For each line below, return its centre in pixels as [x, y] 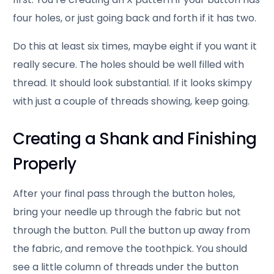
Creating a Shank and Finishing [135, 139]
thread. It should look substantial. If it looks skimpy [133, 83]
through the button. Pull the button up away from [132, 231]
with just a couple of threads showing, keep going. [131, 102]
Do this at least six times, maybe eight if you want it [135, 46]
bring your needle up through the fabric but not [127, 212]
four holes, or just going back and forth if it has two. [135, 18]
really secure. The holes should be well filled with [129, 65]
